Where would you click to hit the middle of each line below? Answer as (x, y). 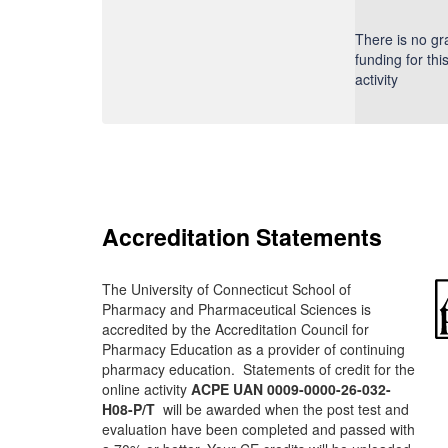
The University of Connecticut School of (226, 289)
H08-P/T (130, 409)
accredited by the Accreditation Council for (235, 329)
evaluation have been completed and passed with (258, 429)
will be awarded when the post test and (284, 409)
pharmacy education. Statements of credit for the (258, 369)
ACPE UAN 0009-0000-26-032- (291, 389)
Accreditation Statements (242, 236)
